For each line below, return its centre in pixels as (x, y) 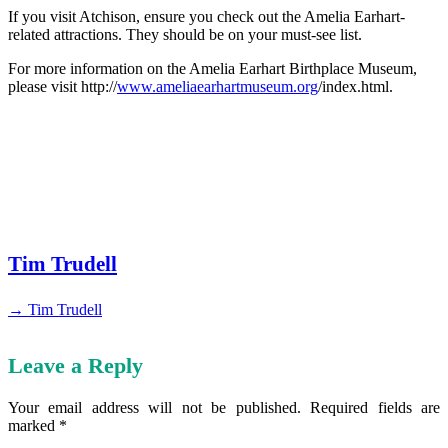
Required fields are (375, 407)
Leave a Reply (75, 366)
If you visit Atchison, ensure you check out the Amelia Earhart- (206, 16)
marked (33, 425)
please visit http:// (62, 86)
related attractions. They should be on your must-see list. (185, 34)
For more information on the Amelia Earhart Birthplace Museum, (212, 68)
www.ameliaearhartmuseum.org (217, 86)
